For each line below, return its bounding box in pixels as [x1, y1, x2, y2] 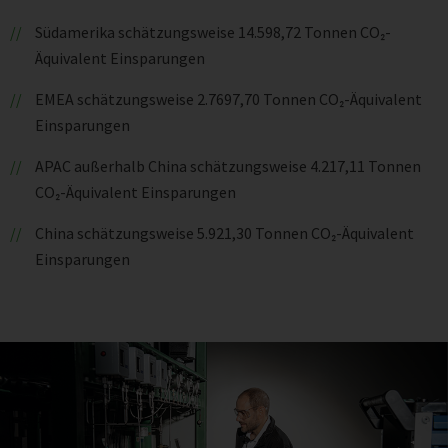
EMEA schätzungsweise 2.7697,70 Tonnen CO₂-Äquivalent [34, 88, 422, 109]
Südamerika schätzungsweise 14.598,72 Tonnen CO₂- [34, 21, 391, 42]
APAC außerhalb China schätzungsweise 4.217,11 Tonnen [34, 155, 421, 176]
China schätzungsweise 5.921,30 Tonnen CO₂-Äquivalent [34, 222, 414, 243]
